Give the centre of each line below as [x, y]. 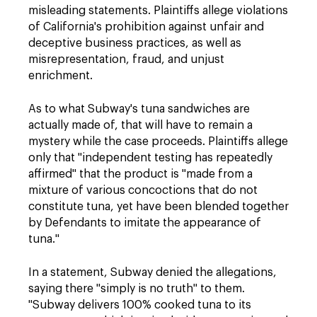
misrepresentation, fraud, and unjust [126, 59]
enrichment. [60, 76]
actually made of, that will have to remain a [140, 125]
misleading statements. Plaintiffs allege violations [158, 11]
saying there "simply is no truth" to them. [137, 289]
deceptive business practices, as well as [135, 43]
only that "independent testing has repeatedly [150, 158]
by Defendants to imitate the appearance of [145, 223]
